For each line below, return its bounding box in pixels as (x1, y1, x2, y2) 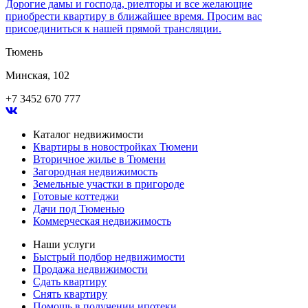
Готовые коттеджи (33, 190, 119, 203)
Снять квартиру (33, 288, 107, 300)
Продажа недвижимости (33, 263, 148, 276)
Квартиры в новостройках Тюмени (33, 141, 198, 153)
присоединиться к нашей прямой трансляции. (5, 23, 221, 35)
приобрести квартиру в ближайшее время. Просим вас (5, 10, 262, 23)
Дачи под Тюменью (33, 203, 124, 215)
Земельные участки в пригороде (33, 178, 184, 190)
